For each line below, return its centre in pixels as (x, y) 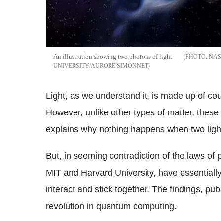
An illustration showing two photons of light (113, 57)
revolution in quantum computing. (111, 206)
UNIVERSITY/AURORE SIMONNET (101, 66)
